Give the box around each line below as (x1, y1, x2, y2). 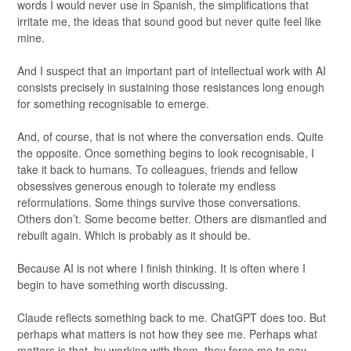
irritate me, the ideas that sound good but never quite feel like (17, 13, 321, 30)
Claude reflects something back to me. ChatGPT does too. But (17, 309, 326, 326)
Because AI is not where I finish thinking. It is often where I (17, 260, 306, 277)
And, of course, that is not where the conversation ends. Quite (17, 128, 324, 145)
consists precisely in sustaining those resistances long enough (17, 79, 324, 96)
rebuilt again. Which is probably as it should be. (17, 227, 251, 244)
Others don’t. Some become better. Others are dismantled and (17, 211, 327, 227)
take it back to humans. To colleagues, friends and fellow (17, 161, 298, 178)
